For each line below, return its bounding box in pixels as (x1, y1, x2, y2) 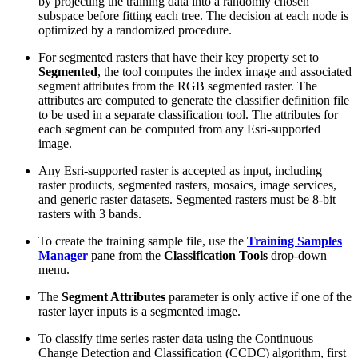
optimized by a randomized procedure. (38, 22, 232, 37)
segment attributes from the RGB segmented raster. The (38, 78, 317, 93)
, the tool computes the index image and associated (97, 64, 352, 78)
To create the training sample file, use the (38, 233, 247, 248)
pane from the (88, 248, 164, 262)
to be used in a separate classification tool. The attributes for (38, 107, 338, 121)
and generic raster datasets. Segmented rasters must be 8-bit (38, 192, 336, 206)
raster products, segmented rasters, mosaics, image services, (38, 177, 336, 192)
